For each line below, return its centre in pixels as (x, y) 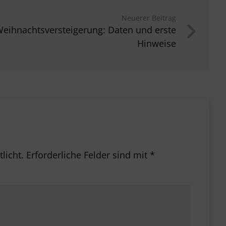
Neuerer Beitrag (149, 18)
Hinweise (156, 43)
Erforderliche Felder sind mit (88, 155)
